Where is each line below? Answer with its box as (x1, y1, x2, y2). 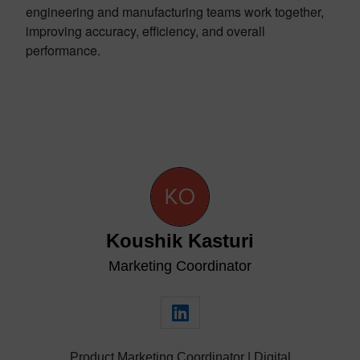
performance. (26, 40, 100, 59)
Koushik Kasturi (106, 229, 254, 252)
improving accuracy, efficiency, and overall (26, 21, 265, 40)
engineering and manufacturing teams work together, (26, 2, 324, 21)
